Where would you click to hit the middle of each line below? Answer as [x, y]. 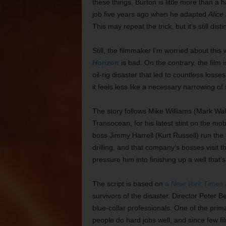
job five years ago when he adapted [150, 14]
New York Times [197, 184]
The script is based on [128, 184]
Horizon [105, 63]
